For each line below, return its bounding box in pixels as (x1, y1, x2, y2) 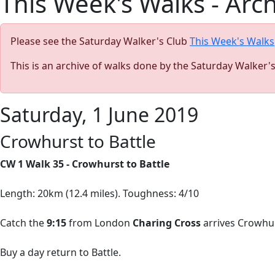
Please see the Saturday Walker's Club (10, 34, 190, 48)
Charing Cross (133, 216, 201, 230)
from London (66, 216, 133, 230)
